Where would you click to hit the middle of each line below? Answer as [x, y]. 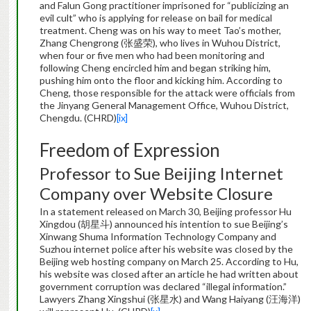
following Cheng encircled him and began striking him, [155, 68]
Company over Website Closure [156, 194]
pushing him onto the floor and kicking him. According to [161, 81]
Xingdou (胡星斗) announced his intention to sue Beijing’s [163, 224]
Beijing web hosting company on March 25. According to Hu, [169, 262]
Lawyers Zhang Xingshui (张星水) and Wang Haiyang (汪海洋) [170, 299]
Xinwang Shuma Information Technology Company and [158, 237]
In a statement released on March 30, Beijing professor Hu [165, 212]
